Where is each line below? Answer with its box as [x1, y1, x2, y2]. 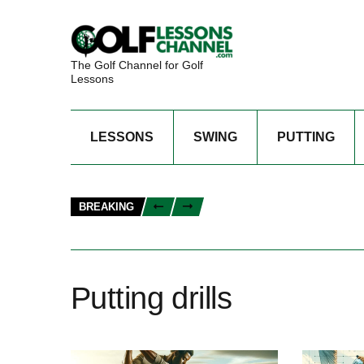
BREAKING [79, 201, 134, 213]
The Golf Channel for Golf [71, 58, 203, 71]
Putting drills [71, 280, 232, 315]
